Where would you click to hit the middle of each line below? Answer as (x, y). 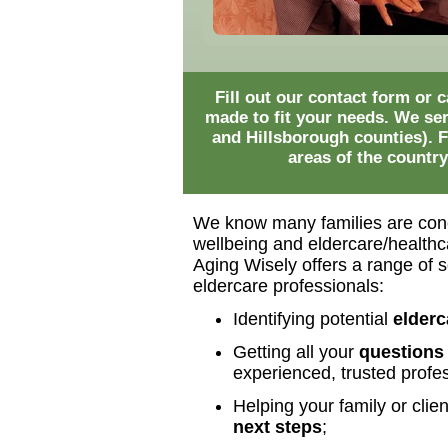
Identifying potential (313, 319)
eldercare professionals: (288, 286)
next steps (277, 427)
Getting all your (296, 352)
